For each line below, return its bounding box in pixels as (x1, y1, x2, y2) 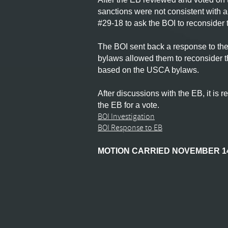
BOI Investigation (98, 113, 155, 121)
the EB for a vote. (98, 101, 159, 109)
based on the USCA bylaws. (98, 66, 199, 74)
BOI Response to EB (98, 124, 162, 132)
